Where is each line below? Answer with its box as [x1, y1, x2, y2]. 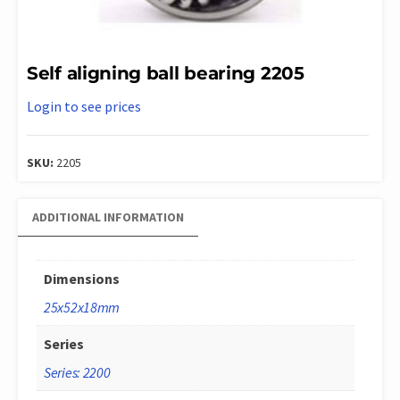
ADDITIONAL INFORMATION [32, 208, 184, 225]
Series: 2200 [44, 362, 111, 381]
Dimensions [44, 269, 120, 287]
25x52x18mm [44, 297, 120, 316]
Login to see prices [27, 96, 141, 115]
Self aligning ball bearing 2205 [27, 62, 304, 84]
